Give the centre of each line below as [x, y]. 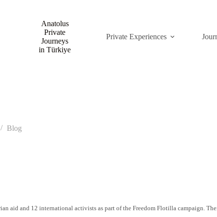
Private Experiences [137, 37]
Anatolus [55, 23]
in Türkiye [55, 50]
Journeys [55, 41]
